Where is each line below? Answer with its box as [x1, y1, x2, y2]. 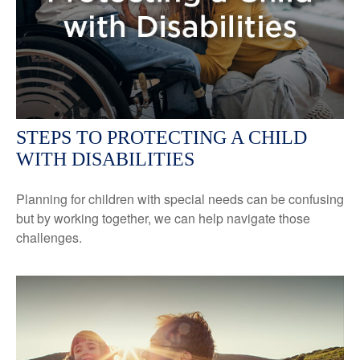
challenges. [16, 227, 82, 247]
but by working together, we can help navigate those [16, 208, 310, 227]
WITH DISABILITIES [16, 148, 194, 170]
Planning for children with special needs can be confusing [16, 189, 344, 208]
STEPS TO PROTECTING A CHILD [16, 126, 307, 148]
